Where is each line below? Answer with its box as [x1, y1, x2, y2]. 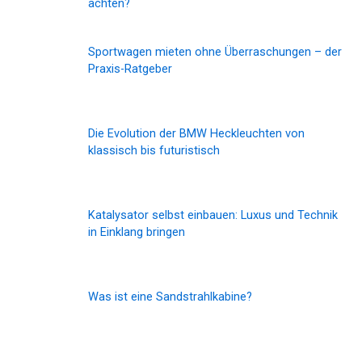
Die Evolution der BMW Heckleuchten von [88, 125, 305, 141]
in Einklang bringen [88, 225, 186, 240]
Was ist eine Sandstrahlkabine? [88, 289, 253, 305]
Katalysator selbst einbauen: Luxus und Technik [88, 208, 339, 223]
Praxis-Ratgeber [88, 61, 173, 76]
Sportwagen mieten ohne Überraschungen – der [88, 44, 343, 59]
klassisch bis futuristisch [88, 142, 221, 158]
